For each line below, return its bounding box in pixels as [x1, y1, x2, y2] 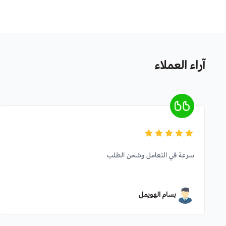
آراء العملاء [154, 56, 205, 74]
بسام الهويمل [139, 189, 176, 200]
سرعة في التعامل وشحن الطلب [107, 150, 194, 160]
